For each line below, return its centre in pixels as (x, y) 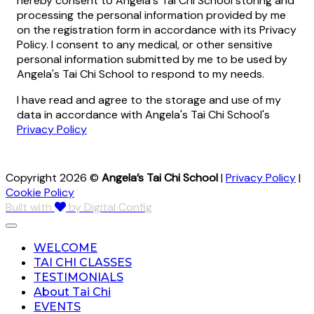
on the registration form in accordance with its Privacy (157, 30)
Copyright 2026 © (54, 178)
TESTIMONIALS (78, 278)
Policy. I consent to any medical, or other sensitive (145, 45)
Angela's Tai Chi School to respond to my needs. (141, 74)
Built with (30, 207)
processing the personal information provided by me (151, 15)
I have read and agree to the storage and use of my (149, 100)
